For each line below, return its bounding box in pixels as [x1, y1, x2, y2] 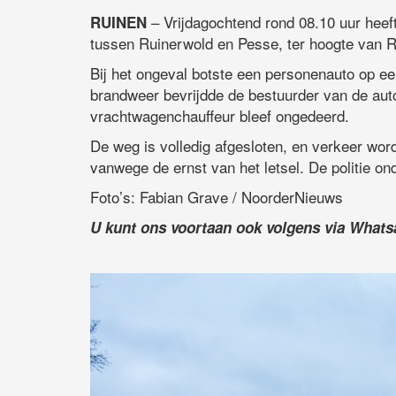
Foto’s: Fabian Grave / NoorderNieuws [90, 186, 343, 209]
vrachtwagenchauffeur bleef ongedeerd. [90, 104, 349, 127]
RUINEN [90, 11, 147, 34]
